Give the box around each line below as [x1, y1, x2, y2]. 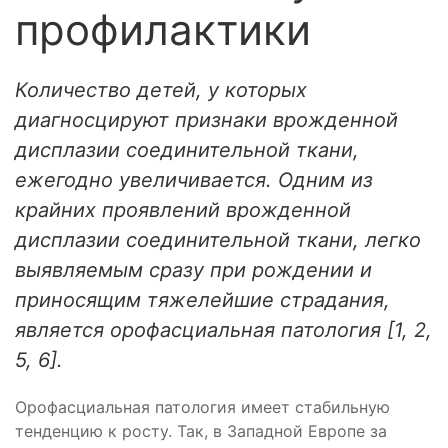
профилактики [15, 4, 311, 55]
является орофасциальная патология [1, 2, [15, 318, 432, 342]
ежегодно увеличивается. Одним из [15, 168, 373, 192]
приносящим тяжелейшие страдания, [15, 288, 390, 312]
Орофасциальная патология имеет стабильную [15, 397, 390, 417]
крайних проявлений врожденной [15, 198, 351, 222]
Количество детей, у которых [15, 78, 307, 102]
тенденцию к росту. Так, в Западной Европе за [15, 421, 387, 441]
